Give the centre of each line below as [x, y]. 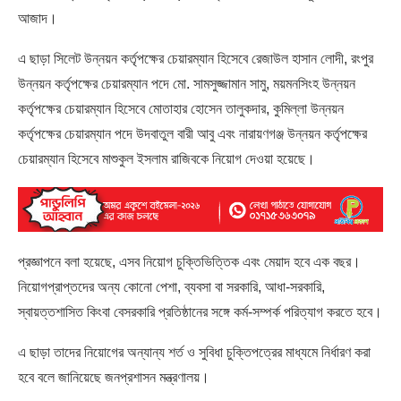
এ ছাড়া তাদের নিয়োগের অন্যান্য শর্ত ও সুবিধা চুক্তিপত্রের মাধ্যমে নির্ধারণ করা [194, 353]
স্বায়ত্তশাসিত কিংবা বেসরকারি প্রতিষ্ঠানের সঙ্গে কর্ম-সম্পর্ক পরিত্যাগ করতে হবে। [200, 312]
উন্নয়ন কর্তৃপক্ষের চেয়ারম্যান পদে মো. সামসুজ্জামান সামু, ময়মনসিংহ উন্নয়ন [187, 83]
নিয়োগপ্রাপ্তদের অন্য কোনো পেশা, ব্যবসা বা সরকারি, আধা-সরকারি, [171, 287]
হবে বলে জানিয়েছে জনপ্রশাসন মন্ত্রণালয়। [114, 378]
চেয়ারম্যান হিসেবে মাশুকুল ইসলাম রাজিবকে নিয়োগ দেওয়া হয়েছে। [166, 158]
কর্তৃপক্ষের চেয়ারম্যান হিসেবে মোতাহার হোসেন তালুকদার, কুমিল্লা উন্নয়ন [181, 108]
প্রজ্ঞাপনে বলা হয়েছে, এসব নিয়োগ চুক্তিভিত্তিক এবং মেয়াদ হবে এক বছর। [189, 262]
